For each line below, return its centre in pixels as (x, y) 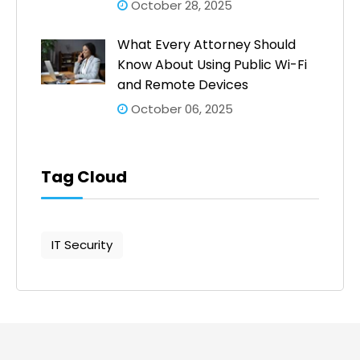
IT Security (82, 245)
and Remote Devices (183, 85)
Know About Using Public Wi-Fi (212, 65)
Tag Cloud (84, 177)
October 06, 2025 (180, 109)
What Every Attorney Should (207, 45)
